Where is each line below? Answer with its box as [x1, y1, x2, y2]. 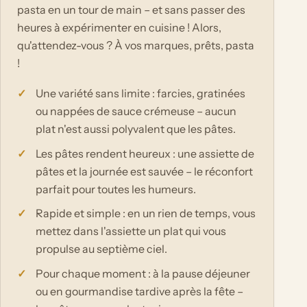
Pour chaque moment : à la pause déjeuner [36, 266, 251, 280]
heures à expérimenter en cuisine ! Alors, [17, 20, 221, 34]
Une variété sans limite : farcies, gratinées [36, 86, 246, 101]
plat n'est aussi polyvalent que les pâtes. [36, 122, 236, 136]
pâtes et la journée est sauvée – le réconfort [36, 164, 254, 178]
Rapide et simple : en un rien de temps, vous [36, 206, 256, 221]
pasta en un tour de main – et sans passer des [17, 2, 245, 16]
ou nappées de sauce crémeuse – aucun [36, 104, 237, 119]
